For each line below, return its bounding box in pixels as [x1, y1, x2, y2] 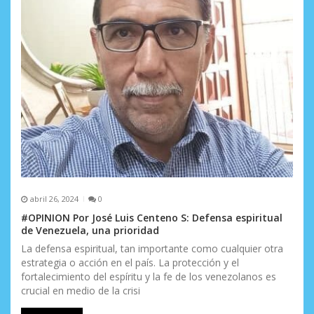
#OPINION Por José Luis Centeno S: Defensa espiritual [21, 210, 282, 224]
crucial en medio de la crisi [21, 283, 140, 297]
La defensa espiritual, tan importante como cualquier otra [21, 241, 283, 255]
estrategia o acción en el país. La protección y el [21, 255, 239, 269]
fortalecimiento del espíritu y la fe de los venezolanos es [21, 269, 276, 283]
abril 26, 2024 [29, 193, 78, 205]
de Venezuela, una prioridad [21, 223, 159, 237]
